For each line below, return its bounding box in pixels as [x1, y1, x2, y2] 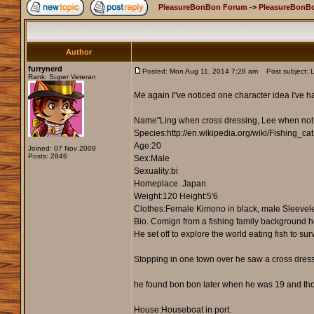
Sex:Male [133, 153, 170, 164]
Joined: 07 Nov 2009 [27, 144, 96, 153]
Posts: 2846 [27, 152, 67, 161]
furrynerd [27, 64, 62, 74]
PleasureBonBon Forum [158, 3, 247, 12]
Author [65, 48, 92, 57]
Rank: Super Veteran [27, 73, 96, 81]
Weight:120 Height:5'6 [133, 191, 218, 202]
